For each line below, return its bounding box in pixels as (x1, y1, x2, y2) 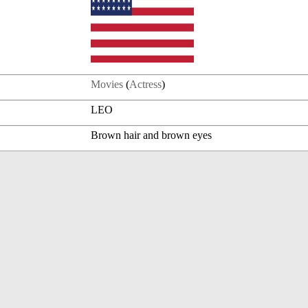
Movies (91, 78, 124, 91)
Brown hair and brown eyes (91, 129, 212, 142)
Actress (129, 78, 162, 91)
